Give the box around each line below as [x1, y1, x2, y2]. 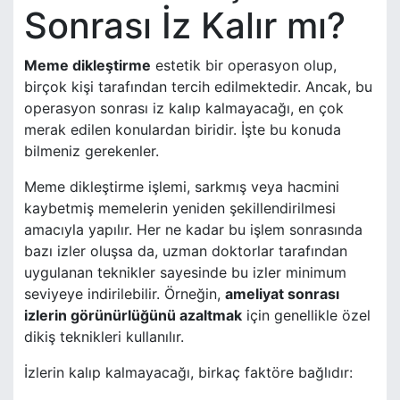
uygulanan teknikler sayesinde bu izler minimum [24, 263, 346, 282]
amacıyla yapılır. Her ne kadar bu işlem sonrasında [24, 221, 362, 239]
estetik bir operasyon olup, [151, 56, 337, 75]
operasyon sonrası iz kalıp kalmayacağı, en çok [24, 99, 344, 118]
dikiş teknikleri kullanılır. [24, 328, 184, 346]
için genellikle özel [242, 306, 371, 325]
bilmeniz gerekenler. [24, 142, 159, 161]
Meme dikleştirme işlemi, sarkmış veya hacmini [24, 178, 339, 196]
